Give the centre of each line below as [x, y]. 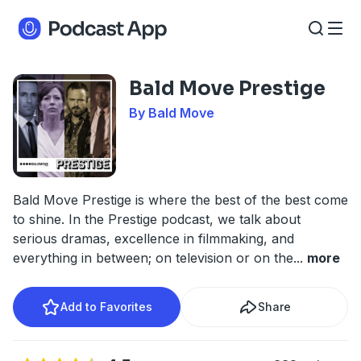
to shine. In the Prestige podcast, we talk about [157, 219]
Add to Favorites [106, 307]
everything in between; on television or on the [153, 258]
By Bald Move [172, 113]
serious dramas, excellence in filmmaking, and [154, 239]
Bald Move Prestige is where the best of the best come [180, 200]
